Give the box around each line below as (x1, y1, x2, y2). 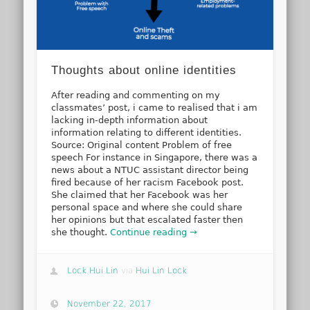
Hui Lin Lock (136, 266, 188, 276)
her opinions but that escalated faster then (51, 214, 244, 225)
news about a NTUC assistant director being (51, 164, 249, 175)
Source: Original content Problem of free (51, 139, 232, 150)
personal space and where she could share (51, 201, 243, 212)
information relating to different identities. (51, 127, 242, 138)
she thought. (51, 226, 111, 237)
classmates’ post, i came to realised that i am (51, 102, 258, 113)
